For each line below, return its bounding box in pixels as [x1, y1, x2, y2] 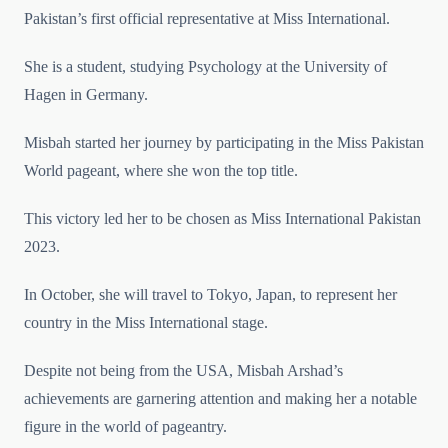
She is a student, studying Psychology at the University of [24, 58, 387, 76]
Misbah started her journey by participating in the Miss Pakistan [24, 134, 424, 152]
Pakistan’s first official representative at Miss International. [24, 10, 390, 28]
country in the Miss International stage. [24, 314, 268, 332]
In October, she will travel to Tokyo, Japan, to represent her [24, 286, 397, 304]
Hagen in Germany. [24, 86, 148, 104]
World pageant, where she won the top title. [24, 162, 298, 180]
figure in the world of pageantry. [24, 418, 227, 436]
